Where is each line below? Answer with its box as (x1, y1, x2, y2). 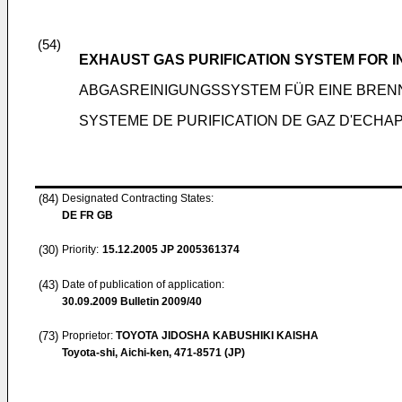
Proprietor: (62, 329, 116, 342)
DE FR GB (62, 209, 113, 222)
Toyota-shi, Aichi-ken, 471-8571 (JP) (62, 346, 245, 359)
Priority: (62, 243, 99, 256)
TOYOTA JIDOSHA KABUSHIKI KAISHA (116, 329, 319, 342)
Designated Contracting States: (62, 192, 214, 205)
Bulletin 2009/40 (118, 295, 202, 308)
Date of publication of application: (62, 278, 224, 291)
